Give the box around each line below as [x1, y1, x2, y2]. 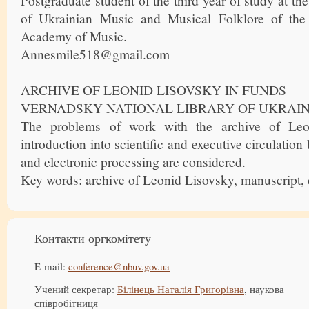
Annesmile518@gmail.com [21, 45, 170, 63]
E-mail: [34, 259, 68, 273]
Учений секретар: [34, 282, 117, 296]
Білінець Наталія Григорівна [117, 282, 244, 296]
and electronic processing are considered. [21, 152, 246, 170]
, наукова [244, 282, 284, 296]
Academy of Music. [21, 27, 127, 45]
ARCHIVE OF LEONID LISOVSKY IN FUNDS [21, 81, 286, 99]
